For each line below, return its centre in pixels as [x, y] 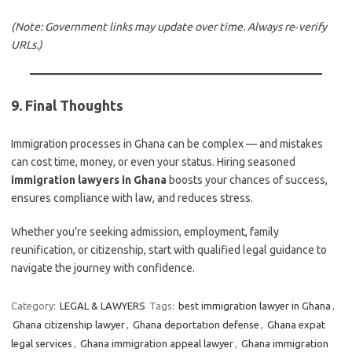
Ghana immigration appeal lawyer [157, 343]
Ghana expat [296, 324]
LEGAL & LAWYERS [103, 306]
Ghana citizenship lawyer [69, 324]
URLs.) [27, 45]
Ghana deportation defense [196, 324]
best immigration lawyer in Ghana [255, 306]
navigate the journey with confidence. [103, 268]
